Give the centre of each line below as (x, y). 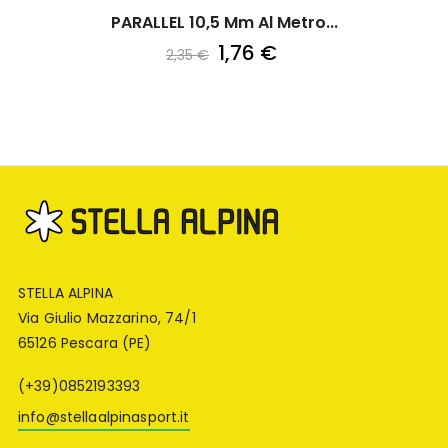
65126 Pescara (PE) (85, 343)
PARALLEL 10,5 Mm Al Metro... (224, 23)
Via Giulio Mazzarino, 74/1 (107, 318)
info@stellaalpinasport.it (104, 417)
